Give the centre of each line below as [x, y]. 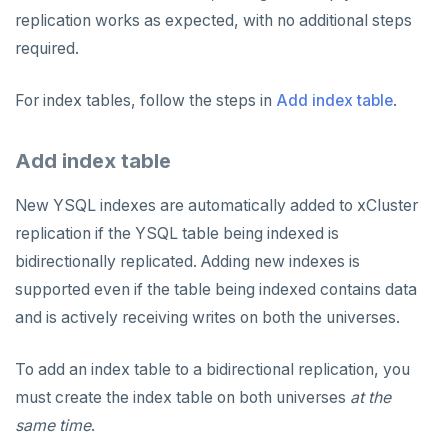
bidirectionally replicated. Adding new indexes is [187, 262]
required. [47, 49]
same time [53, 426]
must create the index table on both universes [182, 398]
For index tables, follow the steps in [145, 101]
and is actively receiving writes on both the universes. [207, 318]
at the [370, 398]
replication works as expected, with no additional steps [213, 21]
